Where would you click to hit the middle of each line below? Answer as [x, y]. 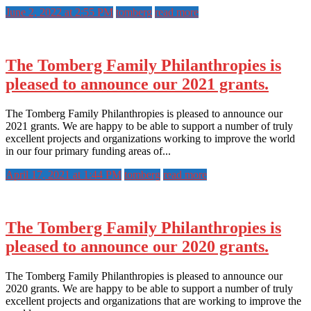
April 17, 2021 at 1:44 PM [64, 174]
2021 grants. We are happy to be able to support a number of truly [149, 126]
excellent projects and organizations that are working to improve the [153, 301]
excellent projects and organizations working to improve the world [150, 138]
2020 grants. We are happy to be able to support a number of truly [149, 288]
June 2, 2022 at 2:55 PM [59, 12]
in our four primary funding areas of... [88, 151]
